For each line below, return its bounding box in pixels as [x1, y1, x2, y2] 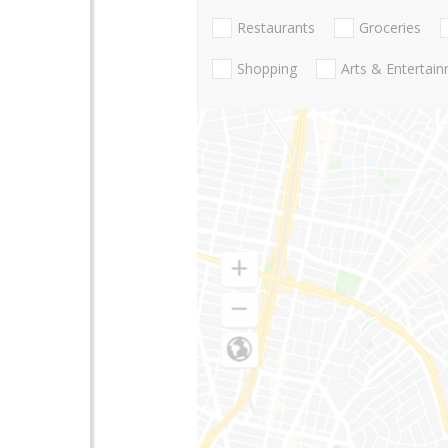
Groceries [359, 18, 421, 38]
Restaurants [237, 18, 315, 38]
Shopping [237, 59, 297, 79]
